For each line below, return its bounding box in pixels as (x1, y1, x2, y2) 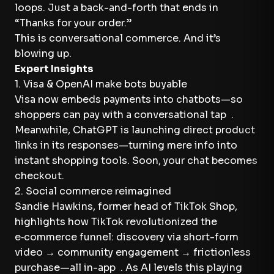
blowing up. (15, 47, 72, 60)
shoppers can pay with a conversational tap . (15, 108, 234, 121)
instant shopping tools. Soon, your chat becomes (15, 154, 257, 167)
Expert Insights (15, 62, 94, 75)
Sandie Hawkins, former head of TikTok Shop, (15, 200, 237, 213)
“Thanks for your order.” (15, 17, 131, 29)
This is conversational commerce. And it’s (15, 32, 221, 45)
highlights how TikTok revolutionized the (15, 215, 217, 228)
